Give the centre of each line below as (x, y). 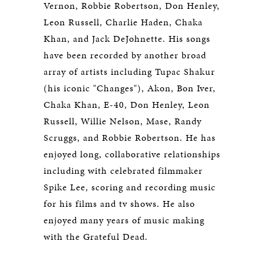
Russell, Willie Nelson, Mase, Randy (123, 121)
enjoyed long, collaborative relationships (132, 154)
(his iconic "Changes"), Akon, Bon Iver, (130, 88)
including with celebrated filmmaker (123, 171)
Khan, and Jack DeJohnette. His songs (127, 39)
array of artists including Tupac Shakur (129, 72)
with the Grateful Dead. (99, 237)
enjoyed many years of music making (124, 220)
